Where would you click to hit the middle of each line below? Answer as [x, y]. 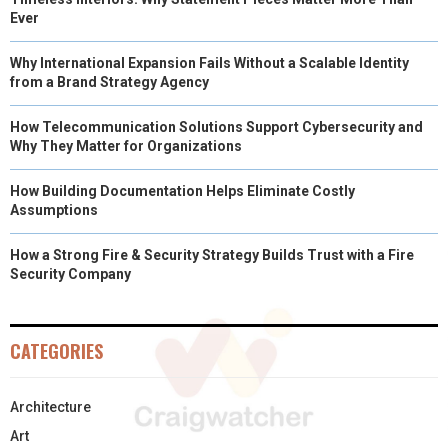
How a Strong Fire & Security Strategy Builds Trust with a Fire [212, 254]
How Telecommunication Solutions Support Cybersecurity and [216, 126]
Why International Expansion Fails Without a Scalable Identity [209, 62]
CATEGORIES [56, 350]
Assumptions [54, 209]
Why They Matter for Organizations [126, 145]
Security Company [70, 273]
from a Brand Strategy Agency [109, 81]
